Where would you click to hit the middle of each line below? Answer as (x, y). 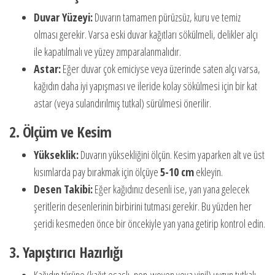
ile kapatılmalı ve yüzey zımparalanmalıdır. (107, 52)
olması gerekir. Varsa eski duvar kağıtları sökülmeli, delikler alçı (146, 34)
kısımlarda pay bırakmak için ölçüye (97, 172)
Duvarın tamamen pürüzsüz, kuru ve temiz (167, 17)
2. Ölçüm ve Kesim (60, 132)
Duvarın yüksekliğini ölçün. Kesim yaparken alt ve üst (172, 155)
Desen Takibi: (63, 189)
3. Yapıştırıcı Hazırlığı (66, 252)
